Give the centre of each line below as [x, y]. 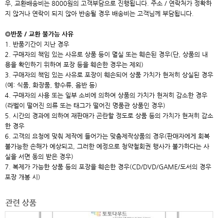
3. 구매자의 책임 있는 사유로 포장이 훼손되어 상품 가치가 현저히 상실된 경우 [109, 75]
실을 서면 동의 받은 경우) [39, 156]
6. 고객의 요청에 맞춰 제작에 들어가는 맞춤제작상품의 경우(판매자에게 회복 [107, 136]
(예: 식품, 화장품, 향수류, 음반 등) [51, 85]
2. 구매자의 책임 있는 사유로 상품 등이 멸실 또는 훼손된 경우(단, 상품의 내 [106, 54]
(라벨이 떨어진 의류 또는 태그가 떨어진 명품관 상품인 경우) [85, 105]
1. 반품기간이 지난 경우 [37, 44]
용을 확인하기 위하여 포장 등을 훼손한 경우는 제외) [74, 64]
